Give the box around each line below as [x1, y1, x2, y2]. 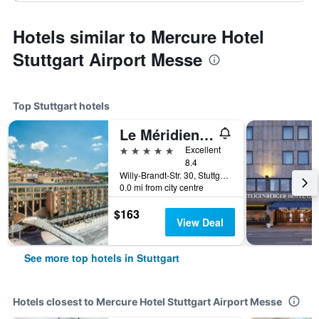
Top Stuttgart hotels [13, 100, 110, 112]
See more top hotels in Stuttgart [24, 251, 179, 265]
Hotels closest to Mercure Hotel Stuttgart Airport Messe [13, 296, 282, 308]
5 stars [119, 142, 152, 156]
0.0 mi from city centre [120, 181, 204, 193]
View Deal [176, 215, 224, 229]
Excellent [185, 143, 221, 155]
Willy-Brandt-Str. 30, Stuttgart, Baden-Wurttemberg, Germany [220, 169, 229, 181]
